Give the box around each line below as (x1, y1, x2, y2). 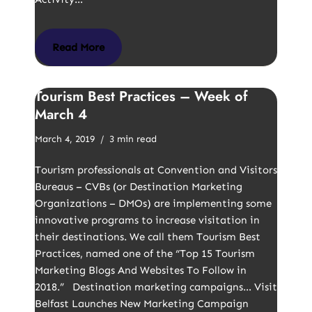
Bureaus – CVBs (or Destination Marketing (35, 180, 242, 193)
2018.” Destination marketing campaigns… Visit (35, 281, 277, 293)
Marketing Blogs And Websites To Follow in (35, 264, 247, 276)
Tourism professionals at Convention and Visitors (35, 164, 277, 176)
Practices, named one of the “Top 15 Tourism (35, 247, 255, 260)
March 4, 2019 (35, 133, 95, 145)
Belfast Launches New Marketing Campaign (35, 297, 249, 310)
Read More (52, 41, 104, 54)
